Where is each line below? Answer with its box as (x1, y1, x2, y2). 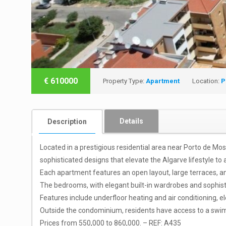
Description (47, 117, 87, 126)
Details (120, 117, 143, 125)
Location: (192, 77, 221, 85)
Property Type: (103, 77, 146, 85)
